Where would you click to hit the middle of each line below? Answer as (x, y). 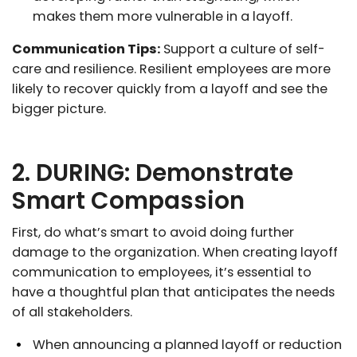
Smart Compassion (128, 200)
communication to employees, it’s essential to (162, 272)
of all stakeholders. (72, 312)
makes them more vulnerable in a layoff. (163, 16)
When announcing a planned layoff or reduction (187, 344)
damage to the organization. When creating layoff (175, 252)
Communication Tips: (86, 49)
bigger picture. (59, 108)
